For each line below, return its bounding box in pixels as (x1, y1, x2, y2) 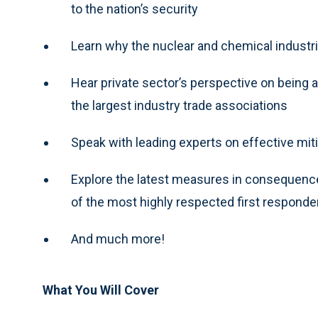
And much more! (71, 231, 165, 246)
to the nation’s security (71, 1, 198, 16)
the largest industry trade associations (71, 98, 287, 113)
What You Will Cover (43, 283, 159, 297)
